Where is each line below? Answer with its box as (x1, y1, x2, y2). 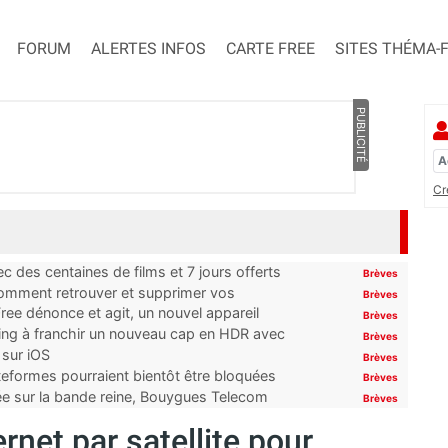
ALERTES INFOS (91, 39, 206, 59)
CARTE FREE (226, 39, 315, 59)
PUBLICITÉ (353, 107, 368, 164)
